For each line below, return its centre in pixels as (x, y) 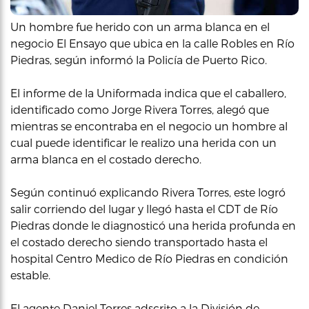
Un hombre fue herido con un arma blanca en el (140, 27)
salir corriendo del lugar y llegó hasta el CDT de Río (144, 209)
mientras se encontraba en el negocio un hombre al (149, 126)
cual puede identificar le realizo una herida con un (143, 142)
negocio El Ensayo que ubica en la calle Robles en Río (152, 43)
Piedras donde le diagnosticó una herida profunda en (153, 225)
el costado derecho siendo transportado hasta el (139, 242)
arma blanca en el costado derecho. (106, 159)
